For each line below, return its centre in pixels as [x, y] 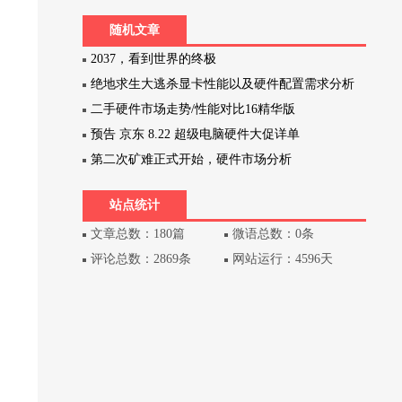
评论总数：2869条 [141, 259]
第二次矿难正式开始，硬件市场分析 [192, 159]
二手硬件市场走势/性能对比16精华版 [193, 109]
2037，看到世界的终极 [154, 59]
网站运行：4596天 [283, 259]
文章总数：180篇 [138, 234]
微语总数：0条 [274, 234]
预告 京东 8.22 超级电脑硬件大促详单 [196, 134]
